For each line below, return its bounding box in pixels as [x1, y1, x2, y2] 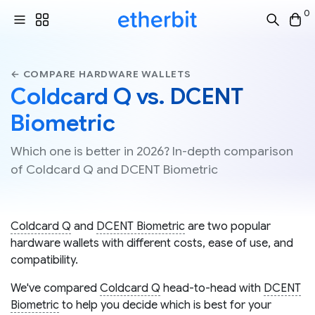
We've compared [11, 281, 100, 296]
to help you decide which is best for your [59, 298, 271, 313]
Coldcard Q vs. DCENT [11, 82, 243, 111]
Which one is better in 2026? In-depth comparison [11, 143, 293, 160]
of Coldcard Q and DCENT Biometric [11, 162, 218, 178]
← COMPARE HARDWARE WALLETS [11, 68, 191, 80]
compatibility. [11, 253, 78, 268]
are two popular [185, 219, 271, 234]
